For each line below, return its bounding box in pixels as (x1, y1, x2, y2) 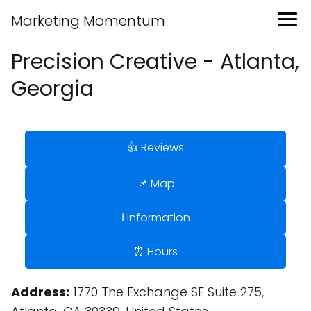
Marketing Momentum (11, 11, 165, 31)
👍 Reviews (127, 140, 184, 155)
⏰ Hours (133, 244, 178, 260)
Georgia (11, 74, 94, 103)
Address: (11, 283, 69, 301)
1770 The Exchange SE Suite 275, (69, 283, 264, 301)
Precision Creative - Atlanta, (11, 47, 299, 76)
